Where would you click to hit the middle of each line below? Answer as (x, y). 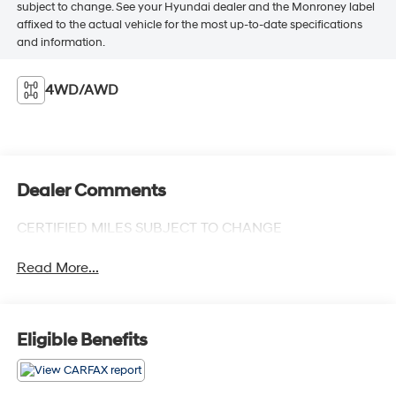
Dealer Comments (91, 191)
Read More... (57, 268)
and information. (61, 43)
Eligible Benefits (82, 340)
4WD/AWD (81, 91)
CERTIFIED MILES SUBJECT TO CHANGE (149, 228)
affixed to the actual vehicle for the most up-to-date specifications (189, 25)
